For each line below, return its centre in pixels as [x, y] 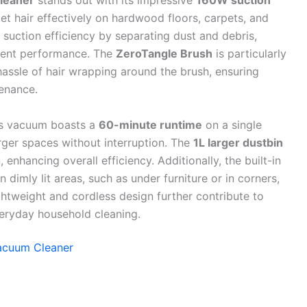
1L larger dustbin [238, 142]
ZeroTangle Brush [164, 54]
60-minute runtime [150, 124]
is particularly [249, 54]
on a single [232, 124]
